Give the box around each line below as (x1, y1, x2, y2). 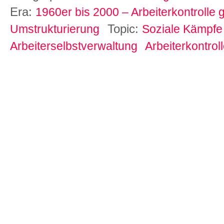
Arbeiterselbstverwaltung (10, 39, 137, 52)
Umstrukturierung (10, 22, 99, 35)
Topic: (107, 21, 142, 35)
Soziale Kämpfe (142, 22, 222, 35)
